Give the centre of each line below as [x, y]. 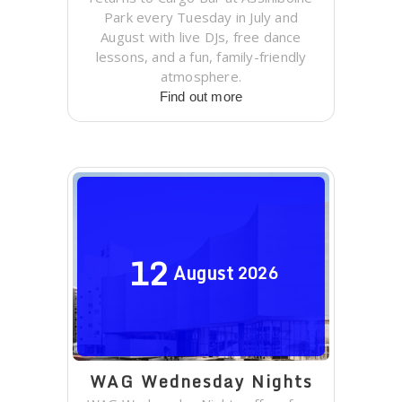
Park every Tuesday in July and [201, 17]
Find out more [201, 96]
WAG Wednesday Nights [201, 381]
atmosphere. [201, 76]
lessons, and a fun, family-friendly [201, 56]
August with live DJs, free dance [201, 36]
